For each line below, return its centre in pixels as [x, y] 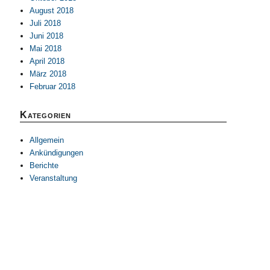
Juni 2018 [47, 36]
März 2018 [48, 74]
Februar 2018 [53, 86]
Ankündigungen [57, 152]
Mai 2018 [46, 48]
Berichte [44, 165]
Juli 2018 [46, 23]
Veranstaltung [54, 178]
